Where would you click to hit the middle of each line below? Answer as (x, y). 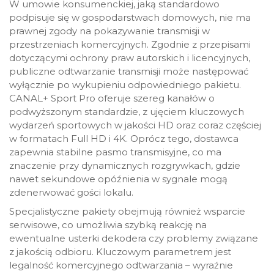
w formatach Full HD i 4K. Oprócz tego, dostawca (124, 139)
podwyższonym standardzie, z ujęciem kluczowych (127, 112)
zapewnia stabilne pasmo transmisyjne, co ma (115, 152)
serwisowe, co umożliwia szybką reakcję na (108, 225)
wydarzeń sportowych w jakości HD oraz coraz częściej (135, 125)
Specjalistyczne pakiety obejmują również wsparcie (127, 212)
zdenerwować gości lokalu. (71, 193)
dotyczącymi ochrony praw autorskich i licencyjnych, (130, 58)
